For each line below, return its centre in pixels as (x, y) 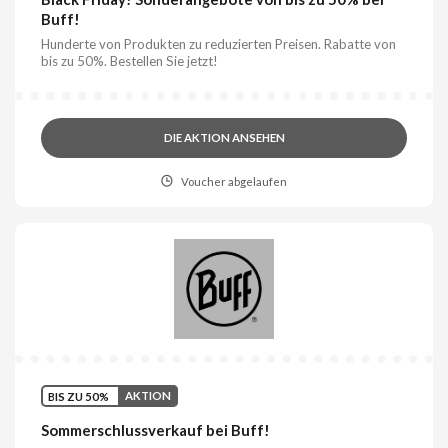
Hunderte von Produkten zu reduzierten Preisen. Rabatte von (219, 44)
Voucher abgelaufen (233, 182)
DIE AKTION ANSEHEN (224, 138)
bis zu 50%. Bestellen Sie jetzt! (130, 61)
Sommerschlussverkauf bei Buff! (156, 429)
